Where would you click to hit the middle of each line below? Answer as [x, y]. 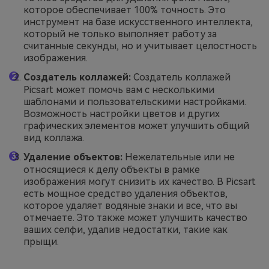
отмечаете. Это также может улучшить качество [135, 217]
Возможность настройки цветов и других [122, 114]
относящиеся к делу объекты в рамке [112, 169]
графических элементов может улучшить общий [136, 126]
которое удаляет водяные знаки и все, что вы [130, 205]
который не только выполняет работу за [120, 34]
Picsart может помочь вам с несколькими [119, 90]
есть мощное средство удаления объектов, [125, 193]
